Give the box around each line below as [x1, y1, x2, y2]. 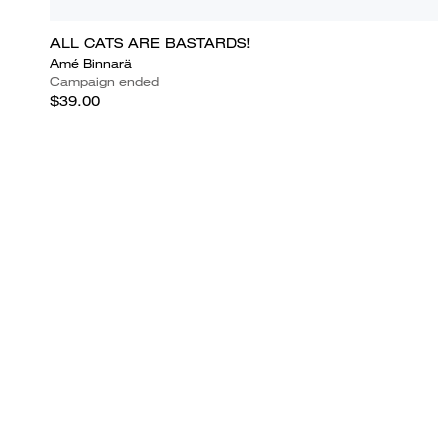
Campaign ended [50, 72, 159, 90]
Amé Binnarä [50, 54, 132, 72]
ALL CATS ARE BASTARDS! [50, 33, 251, 52]
